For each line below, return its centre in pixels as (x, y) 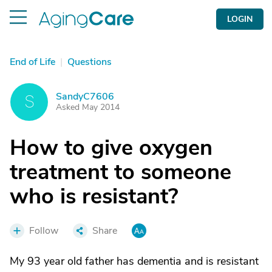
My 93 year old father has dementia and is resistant (134, 261)
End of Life (32, 62)
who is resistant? (94, 196)
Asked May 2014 (88, 107)
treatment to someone (121, 172)
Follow (44, 231)
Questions (90, 62)
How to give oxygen (111, 148)
